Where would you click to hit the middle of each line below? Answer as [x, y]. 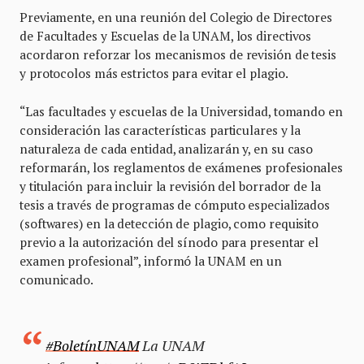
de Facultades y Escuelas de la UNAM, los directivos [166, 36]
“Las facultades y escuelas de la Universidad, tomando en [181, 111]
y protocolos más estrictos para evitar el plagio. [155, 73]
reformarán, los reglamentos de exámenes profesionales [182, 167]
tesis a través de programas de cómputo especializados [175, 205]
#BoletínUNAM [92, 345]
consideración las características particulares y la [160, 130]
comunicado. [56, 279]
